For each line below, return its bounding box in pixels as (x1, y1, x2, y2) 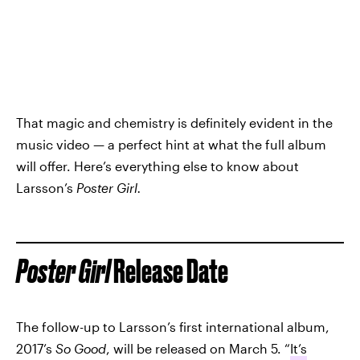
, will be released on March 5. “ (106, 340, 290, 356)
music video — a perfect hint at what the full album (16, 136, 326, 152)
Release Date (110, 252, 228, 289)
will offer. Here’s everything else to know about (16, 157, 299, 174)
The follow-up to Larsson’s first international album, (16, 318, 329, 334)
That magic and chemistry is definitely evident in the (16, 114, 333, 130)
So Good (55, 340, 106, 356)
